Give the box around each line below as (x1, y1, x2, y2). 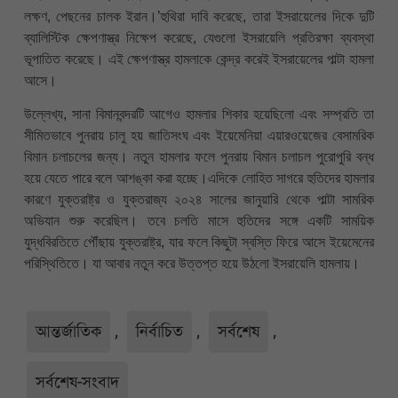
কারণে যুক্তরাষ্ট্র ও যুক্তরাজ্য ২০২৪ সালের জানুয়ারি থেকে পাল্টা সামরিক (24, 192, 374, 208)
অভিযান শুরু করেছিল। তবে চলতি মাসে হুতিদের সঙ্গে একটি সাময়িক (24, 213, 374, 229)
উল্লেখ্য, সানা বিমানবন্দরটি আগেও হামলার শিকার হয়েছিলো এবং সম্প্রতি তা (24, 107, 374, 123)
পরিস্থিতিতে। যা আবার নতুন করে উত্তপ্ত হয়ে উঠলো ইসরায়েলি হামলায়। (24, 256, 360, 272)
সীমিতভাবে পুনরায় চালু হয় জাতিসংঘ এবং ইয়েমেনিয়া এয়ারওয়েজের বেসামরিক (24, 128, 374, 144)
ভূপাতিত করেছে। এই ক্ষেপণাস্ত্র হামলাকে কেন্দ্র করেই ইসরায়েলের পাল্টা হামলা (24, 51, 374, 67)
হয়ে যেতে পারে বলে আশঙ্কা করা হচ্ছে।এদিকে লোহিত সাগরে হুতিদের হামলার (24, 171, 374, 187)
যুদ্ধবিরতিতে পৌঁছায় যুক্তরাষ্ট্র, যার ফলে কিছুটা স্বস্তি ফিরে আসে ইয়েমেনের (24, 235, 374, 251)
